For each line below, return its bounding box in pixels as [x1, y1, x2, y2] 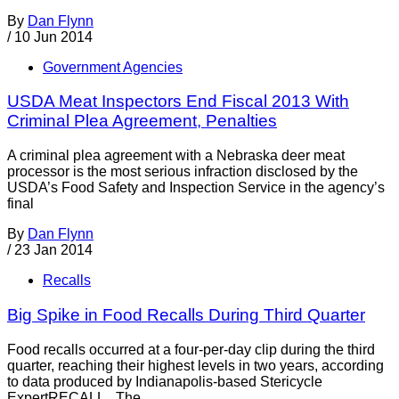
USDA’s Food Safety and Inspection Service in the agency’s [7, 180, 385, 196]
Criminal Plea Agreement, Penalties [7, 111, 277, 131]
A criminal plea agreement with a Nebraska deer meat [7, 148, 345, 164]
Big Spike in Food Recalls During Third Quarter [7, 305, 365, 324]
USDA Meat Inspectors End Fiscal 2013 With [7, 92, 349, 111]
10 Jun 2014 [14, 28, 93, 45]
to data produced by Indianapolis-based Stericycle [7, 373, 322, 389]
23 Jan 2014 [14, 242, 93, 258]
